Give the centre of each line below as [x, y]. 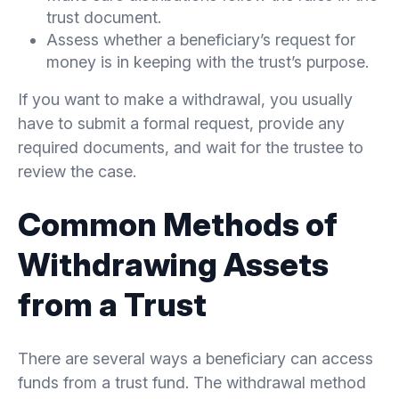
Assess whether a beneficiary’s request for [201, 39]
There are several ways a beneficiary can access [195, 358]
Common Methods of [178, 224]
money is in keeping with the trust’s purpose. [208, 61]
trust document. [104, 17]
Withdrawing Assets [173, 264]
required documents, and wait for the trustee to [191, 147]
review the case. [77, 171]
